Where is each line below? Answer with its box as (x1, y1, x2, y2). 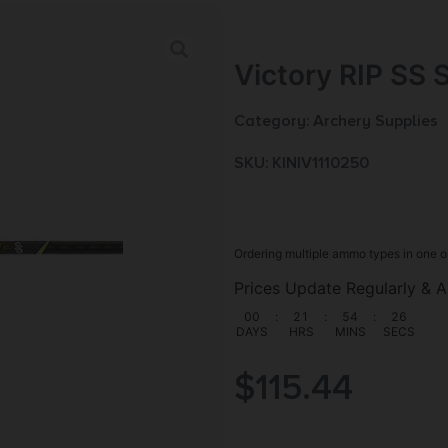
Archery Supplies (313, 111, 438, 132)
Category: (234, 111, 313, 132)
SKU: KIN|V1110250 (234, 153, 369, 174)
